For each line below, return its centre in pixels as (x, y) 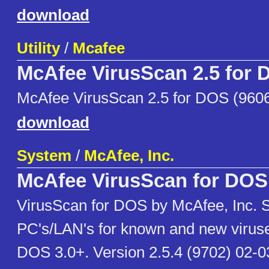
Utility (38, 48)
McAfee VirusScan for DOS (142, 181)
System (44, 156)
